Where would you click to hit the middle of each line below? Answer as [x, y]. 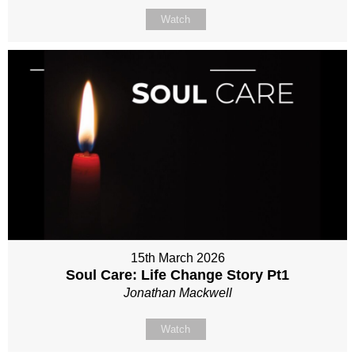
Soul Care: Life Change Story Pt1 [177, 275]
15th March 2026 [177, 258]
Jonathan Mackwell [177, 293]
